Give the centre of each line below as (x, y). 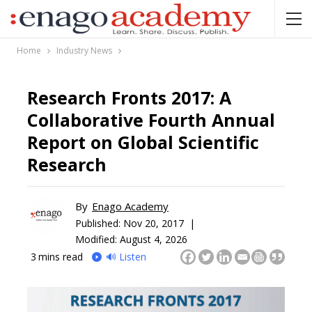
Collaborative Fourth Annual (151, 120)
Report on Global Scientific (143, 142)
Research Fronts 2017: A (129, 97)
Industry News (84, 50)
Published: (99, 223)
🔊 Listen (126, 256)
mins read (61, 256)
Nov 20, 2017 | (159, 223)
